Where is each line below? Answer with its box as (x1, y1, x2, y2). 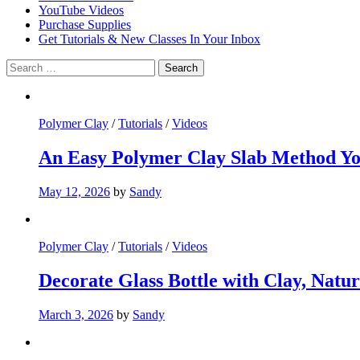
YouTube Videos (39, 2, 124, 17)
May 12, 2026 (39, 184, 110, 198)
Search (6, 58, 40, 72)
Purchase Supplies (39, 17, 131, 31)
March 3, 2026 (39, 307, 113, 321)
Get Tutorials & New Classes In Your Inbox (39, 31, 260, 46)
